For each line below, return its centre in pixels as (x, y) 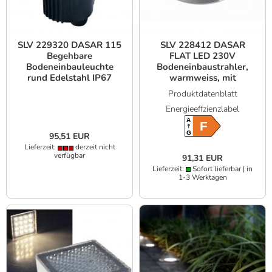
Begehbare (70, 56)
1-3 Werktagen (202, 177)
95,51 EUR (70, 137)
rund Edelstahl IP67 (70, 78)
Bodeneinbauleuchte (70, 67)
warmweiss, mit (202, 78)
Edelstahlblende (202, 89)
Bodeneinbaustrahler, (202, 67)
